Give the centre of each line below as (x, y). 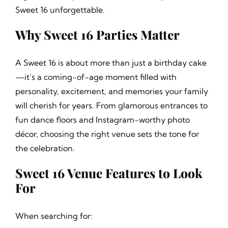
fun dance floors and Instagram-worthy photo (102, 120)
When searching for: (54, 216)
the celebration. (45, 148)
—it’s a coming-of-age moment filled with (96, 77)
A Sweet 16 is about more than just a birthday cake (111, 63)
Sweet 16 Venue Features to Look (109, 173)
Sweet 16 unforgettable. (60, 10)
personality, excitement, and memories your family (111, 91)
